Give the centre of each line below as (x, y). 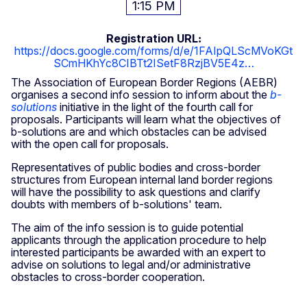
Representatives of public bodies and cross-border (136, 168)
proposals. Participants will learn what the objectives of (146, 120)
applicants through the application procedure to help (139, 240)
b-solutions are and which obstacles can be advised (139, 132)
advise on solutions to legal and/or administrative (131, 265)
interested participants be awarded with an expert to (138, 253)
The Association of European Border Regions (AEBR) (144, 83)
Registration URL (152, 39)
